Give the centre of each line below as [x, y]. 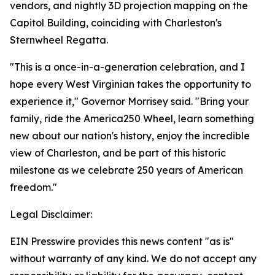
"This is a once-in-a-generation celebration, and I [127, 67]
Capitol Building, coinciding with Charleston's [116, 23]
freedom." [33, 187]
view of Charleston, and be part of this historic [118, 153]
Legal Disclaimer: [51, 214]
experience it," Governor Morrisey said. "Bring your [129, 101]
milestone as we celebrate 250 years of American [126, 170]
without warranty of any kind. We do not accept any [133, 258]
